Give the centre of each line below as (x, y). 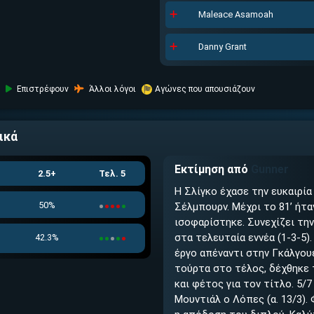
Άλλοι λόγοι (111, 89)
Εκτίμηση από (213, 169)
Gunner (270, 169)
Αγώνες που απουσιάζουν (205, 89)
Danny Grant (223, 47)
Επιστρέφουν (41, 89)
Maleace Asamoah (236, 14)
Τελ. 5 (112, 173)
